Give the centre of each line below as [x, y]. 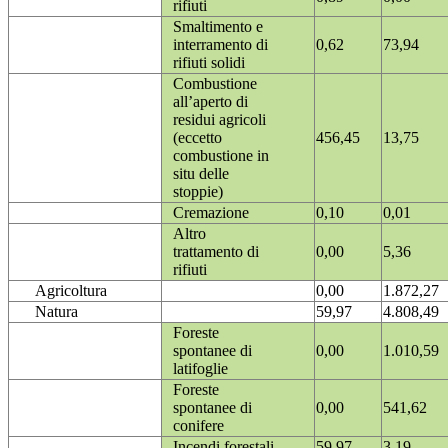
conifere [198, 426]
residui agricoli [219, 120]
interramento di [220, 45]
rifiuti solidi [209, 63]
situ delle [201, 174]
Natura [56, 312]
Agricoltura [71, 291]
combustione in [221, 156]
